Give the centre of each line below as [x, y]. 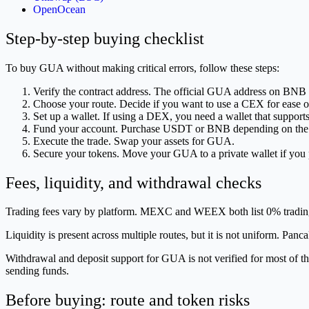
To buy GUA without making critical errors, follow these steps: [142, 68]
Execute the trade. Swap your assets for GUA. [134, 141]
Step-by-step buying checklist [105, 38]
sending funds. [37, 271]
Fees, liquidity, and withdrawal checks [133, 182]
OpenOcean [59, 9]
